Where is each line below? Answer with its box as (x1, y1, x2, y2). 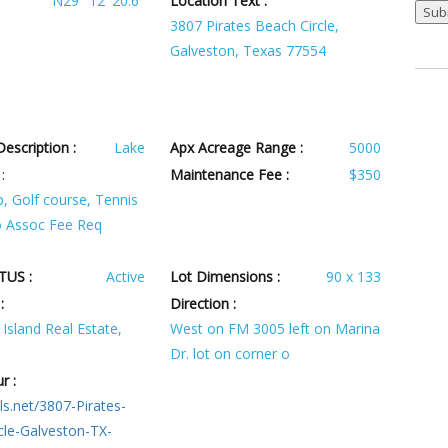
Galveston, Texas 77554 (169, 41, 326, 61)
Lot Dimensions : (169, 267, 280, 287)
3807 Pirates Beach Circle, (169, 16, 339, 36)
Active (106, 267, 146, 287)
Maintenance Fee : (169, 165, 289, 185)
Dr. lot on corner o (169, 344, 290, 364)
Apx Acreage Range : (169, 138, 303, 158)
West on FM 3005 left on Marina (169, 319, 380, 339)
